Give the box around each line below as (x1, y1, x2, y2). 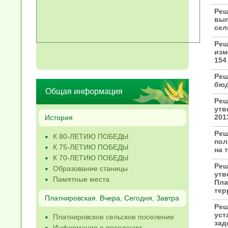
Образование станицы (53, 164, 128, 173)
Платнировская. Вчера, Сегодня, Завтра (45, 194, 179, 202)
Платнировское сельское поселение (53, 213, 174, 221)
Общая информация (45, 87, 123, 96)
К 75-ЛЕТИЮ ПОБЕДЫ (53, 143, 128, 151)
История (45, 113, 73, 122)
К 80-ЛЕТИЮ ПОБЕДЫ (53, 132, 128, 140)
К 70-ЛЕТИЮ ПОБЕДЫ (53, 154, 128, 162)
